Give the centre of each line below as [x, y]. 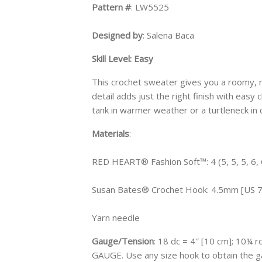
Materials [111, 133]
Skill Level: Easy [123, 58]
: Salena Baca [168, 35]
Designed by [117, 35]
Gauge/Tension [123, 241]
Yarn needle [116, 217]
